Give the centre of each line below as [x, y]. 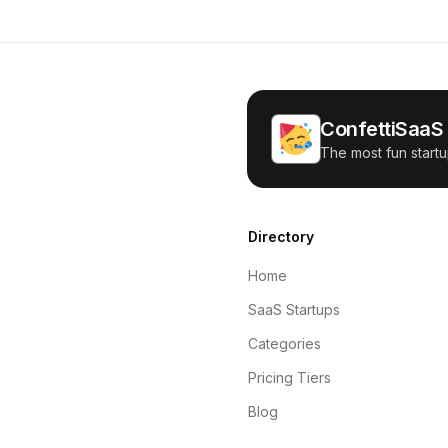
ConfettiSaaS [381, 129]
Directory [281, 236]
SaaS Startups [294, 309]
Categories [284, 343]
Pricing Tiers [289, 377]
